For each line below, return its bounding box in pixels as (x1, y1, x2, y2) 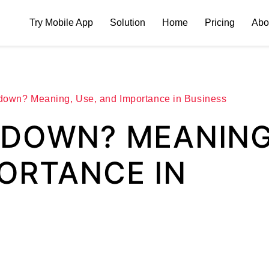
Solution (110, 17, 145, 28)
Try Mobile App (29, 17, 93, 28)
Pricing (205, 17, 235, 28)
